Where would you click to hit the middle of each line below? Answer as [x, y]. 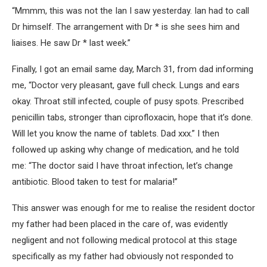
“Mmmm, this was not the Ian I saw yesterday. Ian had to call [131, 11]
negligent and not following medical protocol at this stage [125, 240]
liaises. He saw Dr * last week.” [71, 43]
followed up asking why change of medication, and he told [125, 150]
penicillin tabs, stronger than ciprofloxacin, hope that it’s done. [132, 117]
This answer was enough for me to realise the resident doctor [133, 208]
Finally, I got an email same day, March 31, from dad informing [133, 69]
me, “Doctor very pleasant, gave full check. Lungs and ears [126, 85]
